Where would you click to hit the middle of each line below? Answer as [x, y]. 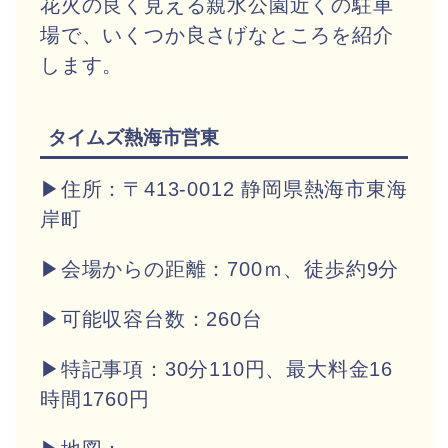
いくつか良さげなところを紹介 [248, 35]
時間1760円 [95, 398]
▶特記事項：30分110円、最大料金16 [217, 368]
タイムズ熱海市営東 [133, 137]
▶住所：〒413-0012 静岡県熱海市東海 [224, 188]
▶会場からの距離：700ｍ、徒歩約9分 [220, 268]
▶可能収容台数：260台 [151, 318]
